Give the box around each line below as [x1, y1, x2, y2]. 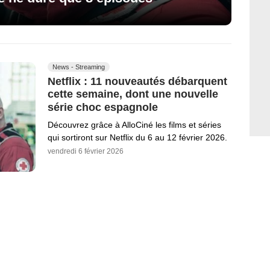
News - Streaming [52, 63, 105, 71]
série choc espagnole [48, 101, 158, 113]
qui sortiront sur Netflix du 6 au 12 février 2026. [48, 132, 227, 142]
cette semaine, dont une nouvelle [48, 88, 218, 101]
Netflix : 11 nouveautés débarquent [48, 75, 227, 87]
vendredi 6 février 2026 [48, 146, 124, 155]
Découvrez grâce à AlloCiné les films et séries [48, 119, 221, 130]
